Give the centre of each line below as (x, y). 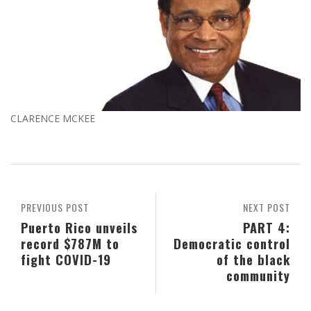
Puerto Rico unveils (79, 228)
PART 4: (267, 228)
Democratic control (232, 244)
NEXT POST (267, 208)
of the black (253, 260)
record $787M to (70, 244)
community (258, 276)
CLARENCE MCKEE (53, 119)
